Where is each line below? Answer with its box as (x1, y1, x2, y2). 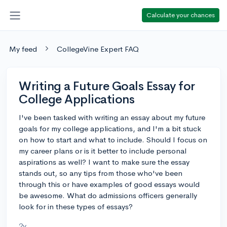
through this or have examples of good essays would (19, 179, 200, 189)
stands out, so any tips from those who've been (19, 168, 182, 178)
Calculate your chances (146, 10, 215, 19)
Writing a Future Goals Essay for (19, 78, 195, 94)
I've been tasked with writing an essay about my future (19, 112, 205, 122)
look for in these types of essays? (19, 201, 133, 211)
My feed (9, 44, 37, 54)
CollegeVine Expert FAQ (57, 44, 139, 54)
